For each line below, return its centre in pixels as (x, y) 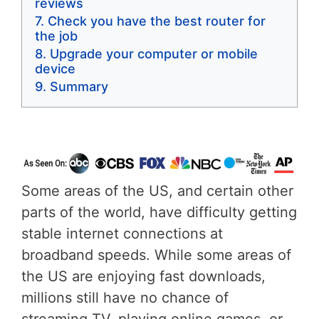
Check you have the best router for (157, 21)
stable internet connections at (122, 233)
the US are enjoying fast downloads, (143, 276)
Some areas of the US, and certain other (157, 190)
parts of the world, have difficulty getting (159, 212)
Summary (79, 87)
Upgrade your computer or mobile (154, 54)
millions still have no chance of (125, 297)
